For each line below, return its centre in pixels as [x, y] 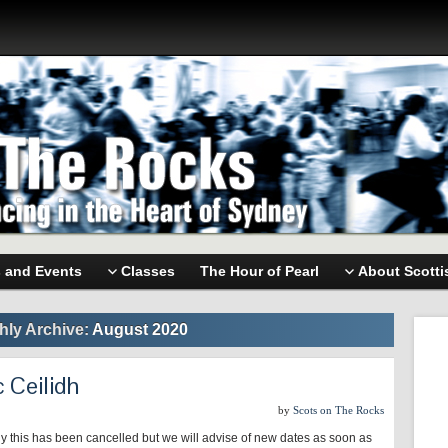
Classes [148, 271]
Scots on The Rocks [338, 410]
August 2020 [139, 329]
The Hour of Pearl [259, 271]
